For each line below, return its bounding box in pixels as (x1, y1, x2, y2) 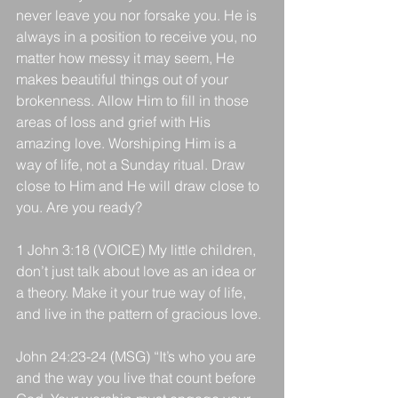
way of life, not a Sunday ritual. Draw (16, 155, 249, 173)
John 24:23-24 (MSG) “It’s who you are (16, 346, 259, 365)
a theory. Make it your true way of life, (16, 283, 250, 301)
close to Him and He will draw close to (16, 176, 263, 195)
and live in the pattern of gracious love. (16, 304, 261, 322)
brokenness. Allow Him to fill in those (16, 91, 252, 109)
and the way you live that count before (16, 368, 259, 386)
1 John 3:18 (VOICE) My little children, (16, 240, 259, 259)
